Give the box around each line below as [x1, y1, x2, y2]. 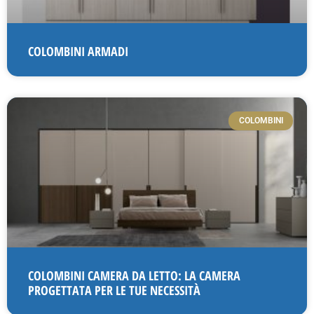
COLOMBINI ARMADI [28, 43, 128, 60]
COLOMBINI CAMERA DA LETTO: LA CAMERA [28, 267, 240, 285]
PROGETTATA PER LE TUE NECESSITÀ [28, 282, 200, 299]
